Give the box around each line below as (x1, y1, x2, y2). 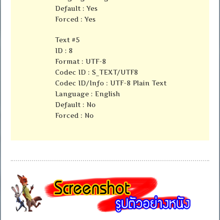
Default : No (55, 101, 96, 109)
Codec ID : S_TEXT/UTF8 (55, 68, 138, 77)
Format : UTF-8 (55, 57, 107, 66)
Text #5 (55, 36, 80, 44)
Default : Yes (55, 4, 98, 13)
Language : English (55, 90, 121, 98)
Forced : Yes (55, 15, 96, 24)
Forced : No (55, 111, 94, 120)
